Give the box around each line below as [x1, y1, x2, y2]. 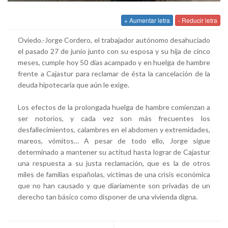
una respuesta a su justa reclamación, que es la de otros [18, 158, 210, 167]
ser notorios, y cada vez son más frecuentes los [18, 113, 210, 123]
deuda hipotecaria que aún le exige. [18, 80, 129, 89]
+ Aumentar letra [124, 15, 170, 24]
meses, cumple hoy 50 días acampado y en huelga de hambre [18, 58, 210, 67]
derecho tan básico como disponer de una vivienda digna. [18, 192, 197, 201]
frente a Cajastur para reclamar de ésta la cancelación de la [18, 69, 210, 78]
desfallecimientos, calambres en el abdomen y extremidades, [18, 125, 210, 134]
